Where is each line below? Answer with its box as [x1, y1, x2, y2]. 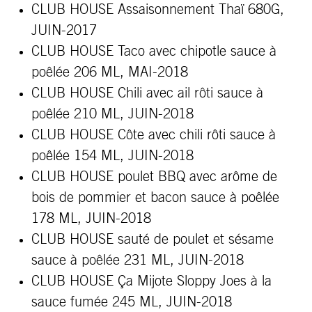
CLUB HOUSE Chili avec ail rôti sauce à [31, 86, 263, 100]
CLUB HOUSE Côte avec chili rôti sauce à [31, 128, 276, 142]
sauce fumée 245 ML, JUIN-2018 [31, 295, 232, 309]
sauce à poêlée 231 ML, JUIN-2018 [31, 253, 244, 267]
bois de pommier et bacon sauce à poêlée [31, 191, 279, 205]
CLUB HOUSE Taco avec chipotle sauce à [31, 45, 276, 58]
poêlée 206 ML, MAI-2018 [31, 65, 188, 79]
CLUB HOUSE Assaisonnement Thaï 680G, [31, 3, 284, 17]
